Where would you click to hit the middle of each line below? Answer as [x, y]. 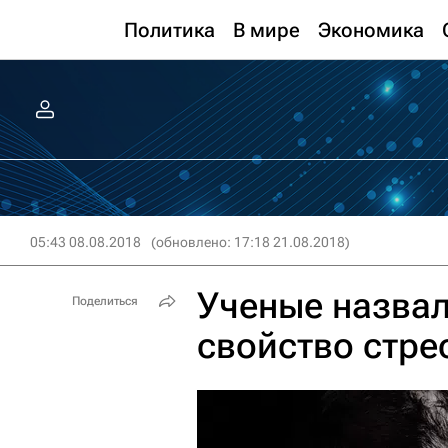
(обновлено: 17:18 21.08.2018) [250, 242]
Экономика [371, 30]
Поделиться [105, 301]
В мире [266, 30]
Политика [169, 30]
